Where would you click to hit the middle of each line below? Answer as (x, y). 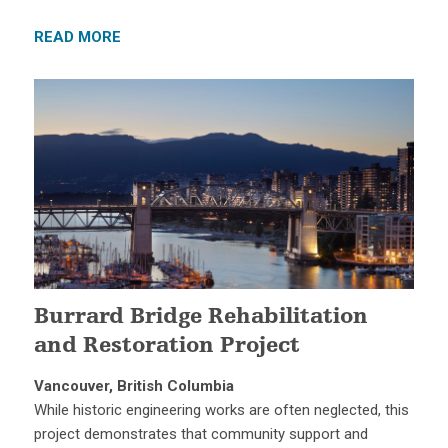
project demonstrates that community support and (200, 433)
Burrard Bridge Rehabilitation (200, 317)
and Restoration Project (166, 346)
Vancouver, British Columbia (133, 385)
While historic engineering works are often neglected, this (221, 409)
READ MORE (77, 37)
